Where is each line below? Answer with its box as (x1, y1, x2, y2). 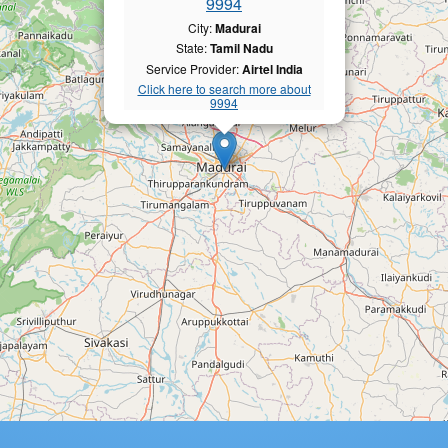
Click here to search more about (137, 80, 311, 97)
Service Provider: (145, 59, 242, 77)
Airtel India (241, 59, 303, 78)
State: (175, 39, 210, 57)
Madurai (214, 18, 261, 37)
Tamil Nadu (209, 39, 273, 58)
